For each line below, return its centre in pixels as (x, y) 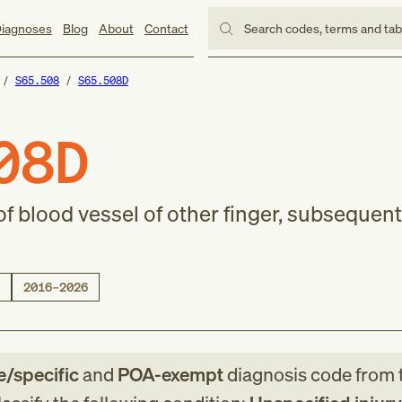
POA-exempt (170, 374)
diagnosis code (289, 374)
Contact (166, 28)
